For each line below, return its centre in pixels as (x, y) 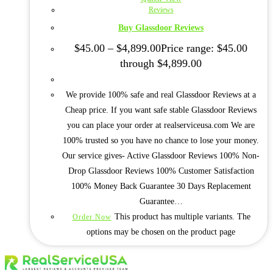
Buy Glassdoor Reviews (161, 28)
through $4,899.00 (161, 64)
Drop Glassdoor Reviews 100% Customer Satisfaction (161, 171)
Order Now (92, 217)
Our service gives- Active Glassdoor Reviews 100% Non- (161, 156)
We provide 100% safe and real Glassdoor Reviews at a (161, 95)
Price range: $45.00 (204, 48)
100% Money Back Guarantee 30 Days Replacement (161, 186)
